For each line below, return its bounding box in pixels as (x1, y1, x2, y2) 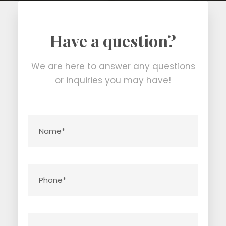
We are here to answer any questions (31, 60, 195, 72)
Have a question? (50, 29, 176, 51)
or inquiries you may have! (55, 74, 171, 86)
